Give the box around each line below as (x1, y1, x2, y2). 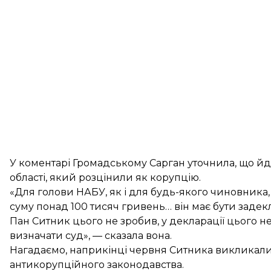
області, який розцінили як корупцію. (10, 172, 201, 183)
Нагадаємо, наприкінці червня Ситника (10, 244, 215, 256)
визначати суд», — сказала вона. (10, 230, 172, 241)
